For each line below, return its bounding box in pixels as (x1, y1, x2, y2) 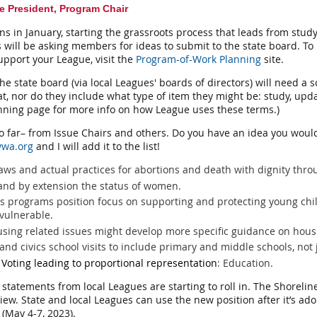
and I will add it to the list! (33, 139, 160, 153)
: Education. (217, 255, 273, 270)
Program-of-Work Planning (136, 52, 261, 66)
